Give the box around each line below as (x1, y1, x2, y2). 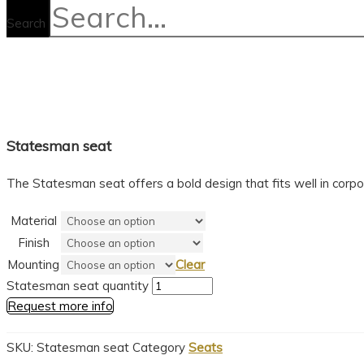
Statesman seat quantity (6, 278, 149, 293)
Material (10, 213, 57, 228)
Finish (17, 235, 50, 250)
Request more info (7, 298, 113, 314)
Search (6, 15, 45, 31)
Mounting (7, 257, 59, 272)
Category (132, 340, 185, 355)
